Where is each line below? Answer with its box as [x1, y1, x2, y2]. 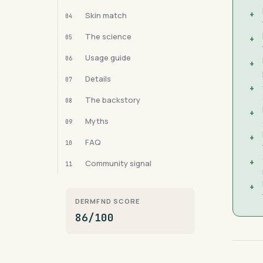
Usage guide [85, 52, 131, 63]
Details [85, 73, 111, 84]
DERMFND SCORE [75, 197, 140, 205]
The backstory [85, 95, 140, 105]
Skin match [85, 10, 127, 21]
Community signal [85, 158, 151, 168]
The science [85, 31, 131, 42]
